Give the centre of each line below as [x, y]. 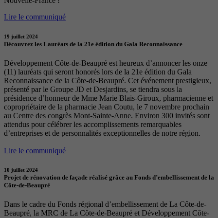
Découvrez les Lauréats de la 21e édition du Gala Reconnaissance [93, 44]
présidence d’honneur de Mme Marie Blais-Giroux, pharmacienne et [109, 98]
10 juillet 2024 [21, 170]
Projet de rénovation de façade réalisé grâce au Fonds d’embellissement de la [109, 177]
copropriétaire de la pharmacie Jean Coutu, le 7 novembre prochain [107, 107]
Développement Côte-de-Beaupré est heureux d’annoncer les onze [106, 63]
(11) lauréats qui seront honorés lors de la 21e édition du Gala [98, 72]
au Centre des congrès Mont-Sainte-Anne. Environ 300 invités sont [107, 115]
